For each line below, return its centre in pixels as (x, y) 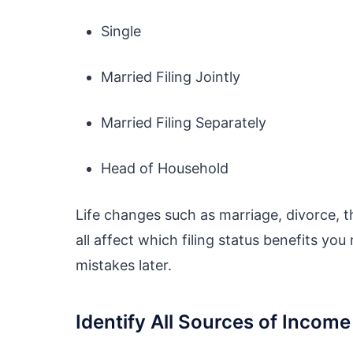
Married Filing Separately (184, 123)
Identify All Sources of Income (213, 322)
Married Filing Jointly (171, 77)
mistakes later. (124, 266)
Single (121, 32)
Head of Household (165, 169)
